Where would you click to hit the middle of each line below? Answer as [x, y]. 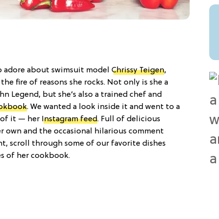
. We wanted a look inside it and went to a [103, 107]
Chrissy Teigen [138, 70]
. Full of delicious [129, 119]
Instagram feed [69, 119]
